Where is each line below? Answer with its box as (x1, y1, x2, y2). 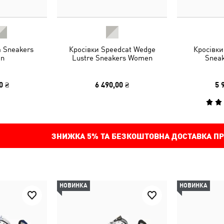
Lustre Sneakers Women (71, 53, 152, 62)
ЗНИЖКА (51, 131, 87, 140)
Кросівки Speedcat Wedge (68, 45, 155, 53)
